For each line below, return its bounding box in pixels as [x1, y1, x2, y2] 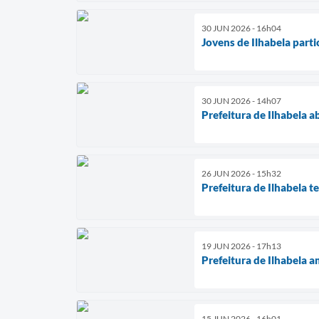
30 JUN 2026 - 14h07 [202, 95, 281, 106]
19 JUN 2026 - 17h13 [202, 240, 281, 251]
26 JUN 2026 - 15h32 [202, 167, 281, 179]
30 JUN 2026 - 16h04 [202, 22, 281, 33]
